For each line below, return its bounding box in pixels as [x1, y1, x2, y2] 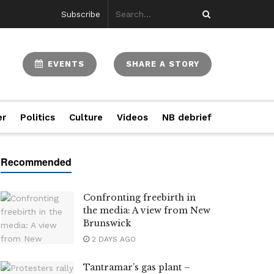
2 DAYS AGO [89, 235, 136, 243]
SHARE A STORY [126, 59, 199, 68]
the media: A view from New [83, 205, 210, 216]
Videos [116, 112, 148, 123]
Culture [68, 112, 103, 123]
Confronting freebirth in [83, 192, 196, 203]
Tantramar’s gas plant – [83, 262, 190, 273]
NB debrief [161, 112, 212, 123]
